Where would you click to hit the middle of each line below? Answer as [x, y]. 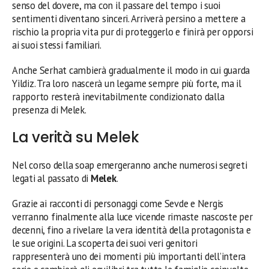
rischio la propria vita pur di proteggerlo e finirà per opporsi [133, 32]
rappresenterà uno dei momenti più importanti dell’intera [129, 256]
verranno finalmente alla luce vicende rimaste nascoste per [132, 217]
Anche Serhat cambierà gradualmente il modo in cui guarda [131, 70]
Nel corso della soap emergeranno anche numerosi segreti [130, 165]
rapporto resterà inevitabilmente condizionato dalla [118, 97]
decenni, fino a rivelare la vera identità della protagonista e [131, 230]
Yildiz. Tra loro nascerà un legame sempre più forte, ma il [127, 83]
